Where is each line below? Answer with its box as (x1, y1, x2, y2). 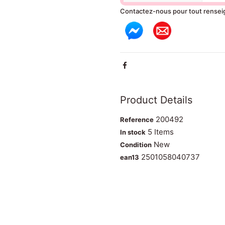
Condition (120, 141, 152, 149)
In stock (120, 128, 146, 137)
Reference (120, 116, 154, 124)
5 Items (148, 127, 174, 137)
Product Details (120, 94, 192, 106)
